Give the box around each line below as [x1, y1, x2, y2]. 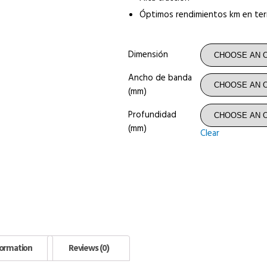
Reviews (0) [68, 241, 109, 256]
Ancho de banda [128, 71, 192, 86]
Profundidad [128, 108, 176, 123]
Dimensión [128, 48, 168, 63]
